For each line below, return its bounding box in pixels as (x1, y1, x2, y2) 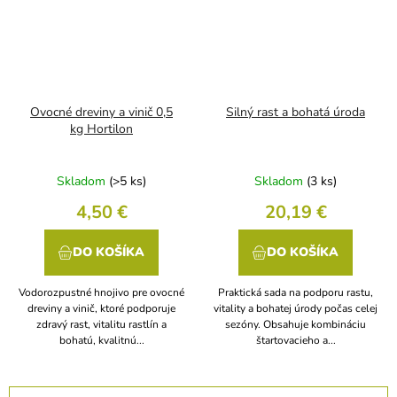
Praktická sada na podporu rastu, (218, 285, 373, 300)
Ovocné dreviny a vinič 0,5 (30, 104, 173, 121)
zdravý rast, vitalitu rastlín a (36, 317, 167, 332)
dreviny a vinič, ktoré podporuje (27, 301, 175, 316)
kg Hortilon (70, 121, 133, 138)
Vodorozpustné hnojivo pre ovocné (19, 285, 184, 300)
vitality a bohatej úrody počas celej (214, 301, 378, 316)
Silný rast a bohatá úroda (226, 104, 365, 121)
